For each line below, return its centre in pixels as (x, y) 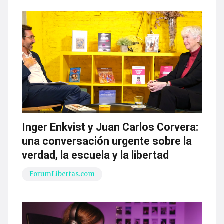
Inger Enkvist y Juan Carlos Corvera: (110, 127)
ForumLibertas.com (62, 174)
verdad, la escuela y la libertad (95, 155)
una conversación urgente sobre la (107, 141)
